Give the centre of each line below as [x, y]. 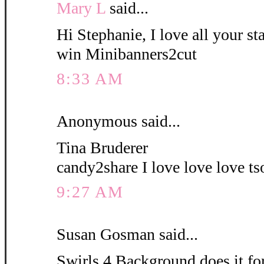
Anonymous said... [118, 121]
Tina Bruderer [102, 148]
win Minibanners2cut [127, 54]
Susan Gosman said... [127, 235]
